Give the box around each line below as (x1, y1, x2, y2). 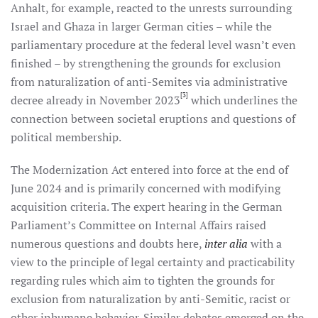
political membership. (11, 129, 121, 145)
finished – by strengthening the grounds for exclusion (11, 55, 281, 71)
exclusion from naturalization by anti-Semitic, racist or (11, 291, 290, 307)
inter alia (204, 236, 248, 251)
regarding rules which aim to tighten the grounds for (11, 273, 275, 288)
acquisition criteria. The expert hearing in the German (11, 199, 283, 214)
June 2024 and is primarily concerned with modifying (11, 180, 280, 196)
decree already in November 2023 (11, 92, 180, 108)
